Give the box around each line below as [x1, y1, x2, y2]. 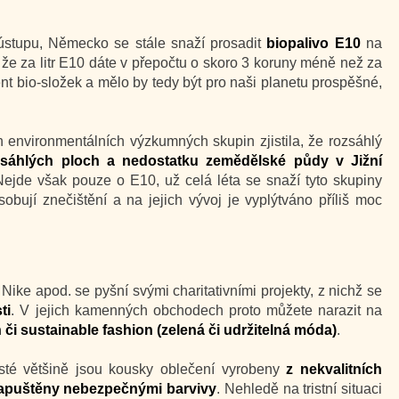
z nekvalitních [286, 362, 383, 377]
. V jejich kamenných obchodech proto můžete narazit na [11, 303, 383, 318]
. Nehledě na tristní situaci [216, 381, 383, 396]
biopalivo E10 [266, 36, 361, 51]
